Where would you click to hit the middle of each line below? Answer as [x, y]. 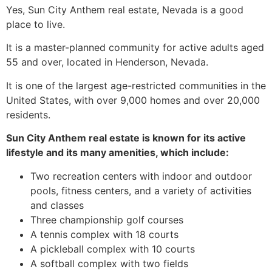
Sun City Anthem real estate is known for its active [126, 138]
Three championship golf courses [107, 219]
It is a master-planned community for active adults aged [135, 48]
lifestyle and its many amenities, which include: [117, 153]
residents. [28, 114]
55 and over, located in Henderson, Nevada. [107, 62]
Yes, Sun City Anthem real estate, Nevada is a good [125, 9]
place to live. [36, 24]
